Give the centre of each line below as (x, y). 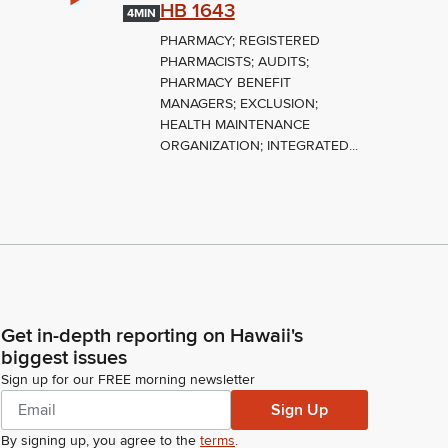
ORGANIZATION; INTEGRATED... (258, 146)
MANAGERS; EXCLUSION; (238, 104)
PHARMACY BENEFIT (225, 83)
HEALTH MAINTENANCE (234, 125)
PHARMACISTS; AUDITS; (234, 62)
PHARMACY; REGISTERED (239, 41)
